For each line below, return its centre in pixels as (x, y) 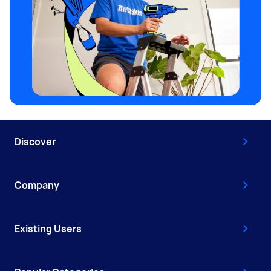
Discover (35, 141)
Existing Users (48, 228)
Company (37, 185)
